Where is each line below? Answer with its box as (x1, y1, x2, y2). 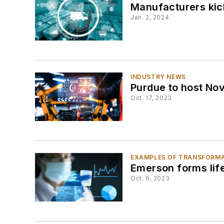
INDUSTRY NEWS (130, 72, 186, 80)
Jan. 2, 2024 (130, 13, 169, 21)
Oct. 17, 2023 (130, 93, 172, 101)
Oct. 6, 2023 (130, 174, 170, 182)
